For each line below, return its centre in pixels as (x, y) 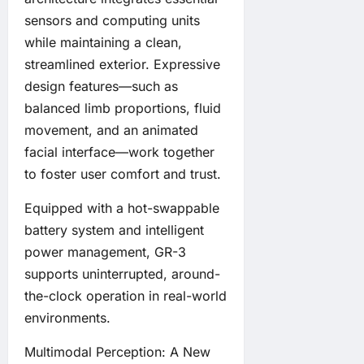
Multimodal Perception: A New (117, 352)
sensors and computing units (112, 21)
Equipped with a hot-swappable (122, 208)
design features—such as (101, 87)
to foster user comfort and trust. (123, 174)
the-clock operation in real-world (126, 296)
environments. (67, 318)
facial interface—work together (119, 152)
